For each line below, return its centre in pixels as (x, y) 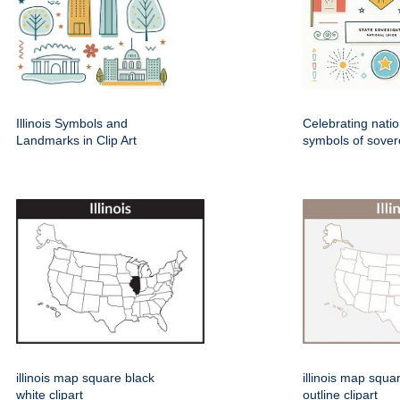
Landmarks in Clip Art (76, 140)
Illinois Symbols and (72, 123)
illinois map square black (85, 378)
